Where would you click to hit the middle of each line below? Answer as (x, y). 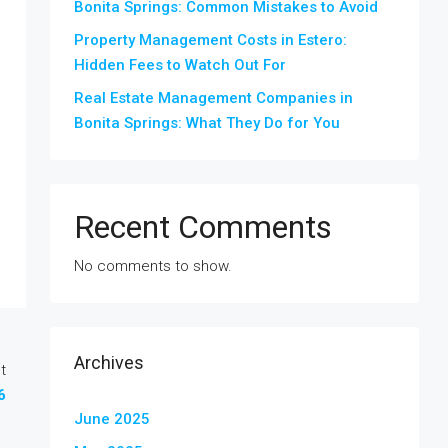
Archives (109, 362)
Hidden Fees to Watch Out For (180, 65)
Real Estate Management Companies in (213, 98)
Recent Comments (203, 227)
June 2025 (112, 419)
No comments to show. (153, 266)
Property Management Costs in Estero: (210, 40)
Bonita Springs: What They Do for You (207, 123)
